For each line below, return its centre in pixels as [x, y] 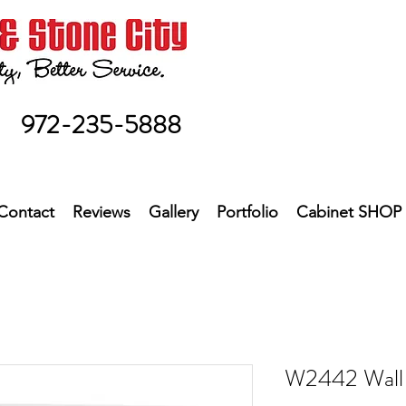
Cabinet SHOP [348, 212]
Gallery [173, 212]
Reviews [101, 212]
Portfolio [247, 212]
